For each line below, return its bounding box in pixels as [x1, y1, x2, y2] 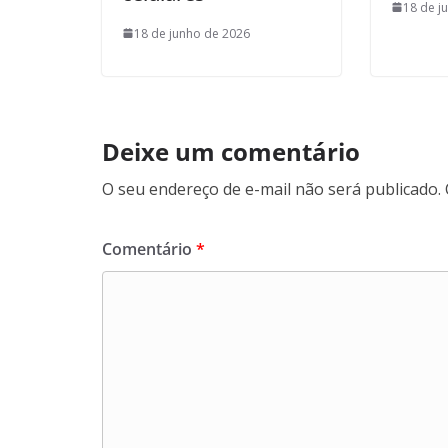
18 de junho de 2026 [134, 24, 250, 42]
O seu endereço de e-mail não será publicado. [102, 177, 441, 200]
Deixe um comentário [102, 134, 360, 168]
